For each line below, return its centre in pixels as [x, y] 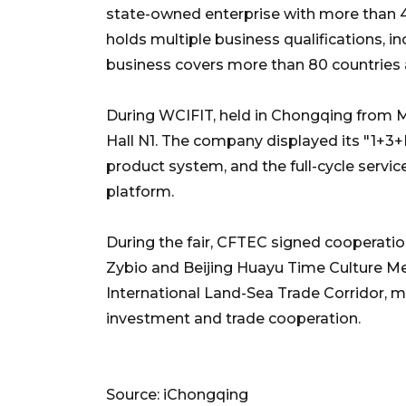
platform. [140, 191]
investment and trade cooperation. [233, 318]
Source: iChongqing [177, 394]
